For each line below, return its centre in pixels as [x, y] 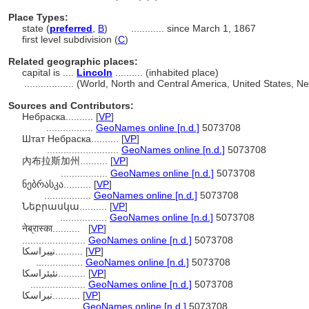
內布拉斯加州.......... [66, 161]
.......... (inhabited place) [166, 72]
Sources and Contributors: [71, 106]
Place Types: [38, 17]
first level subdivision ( [70, 39]
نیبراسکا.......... [70, 251]
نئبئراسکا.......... [73, 273]
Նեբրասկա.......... [66, 206]
